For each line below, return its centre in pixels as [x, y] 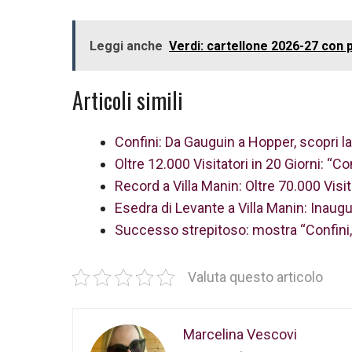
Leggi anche [126, 46]
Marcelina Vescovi [240, 334]
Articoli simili [128, 100]
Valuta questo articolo [255, 277]
